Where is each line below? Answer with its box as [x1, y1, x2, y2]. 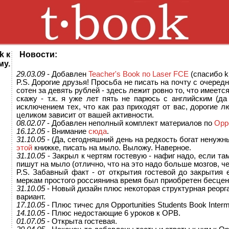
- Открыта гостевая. [45, 217, 117, 226]
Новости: [13, 50, 57, 59]
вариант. [16, 193, 45, 201]
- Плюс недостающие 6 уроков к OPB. [45, 209, 180, 218]
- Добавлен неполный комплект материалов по [45, 119, 214, 128]
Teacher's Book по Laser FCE [88, 70, 189, 79]
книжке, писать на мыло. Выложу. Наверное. [32, 144, 191, 152]
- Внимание [45, 127, 88, 136]
